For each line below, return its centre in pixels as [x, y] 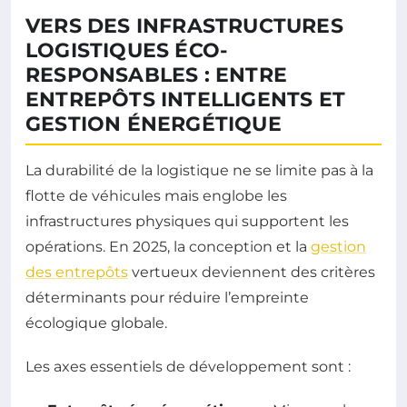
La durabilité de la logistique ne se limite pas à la [199, 170]
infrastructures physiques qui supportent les [187, 221]
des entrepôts [77, 272]
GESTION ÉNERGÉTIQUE [154, 124]
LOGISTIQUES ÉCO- [127, 50]
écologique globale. [96, 323]
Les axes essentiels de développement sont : [188, 366]
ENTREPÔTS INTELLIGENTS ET [186, 99]
